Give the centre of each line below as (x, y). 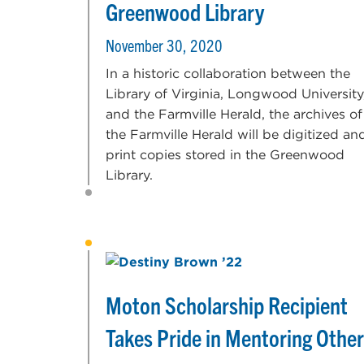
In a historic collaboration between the (228, 74)
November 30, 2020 (164, 45)
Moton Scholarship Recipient (227, 304)
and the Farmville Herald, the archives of (234, 115)
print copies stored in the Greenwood (225, 155)
